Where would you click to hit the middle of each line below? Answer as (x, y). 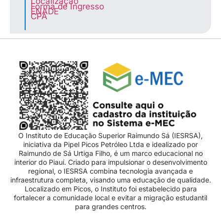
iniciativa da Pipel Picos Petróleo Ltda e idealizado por (110, 145)
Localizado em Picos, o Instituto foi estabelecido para (110, 189)
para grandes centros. (110, 207)
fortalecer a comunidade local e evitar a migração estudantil (110, 198)
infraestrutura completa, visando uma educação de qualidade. (110, 180)
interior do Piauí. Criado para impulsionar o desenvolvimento (110, 162)
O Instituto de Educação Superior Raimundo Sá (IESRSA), (110, 136)
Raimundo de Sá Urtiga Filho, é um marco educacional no (110, 153)
